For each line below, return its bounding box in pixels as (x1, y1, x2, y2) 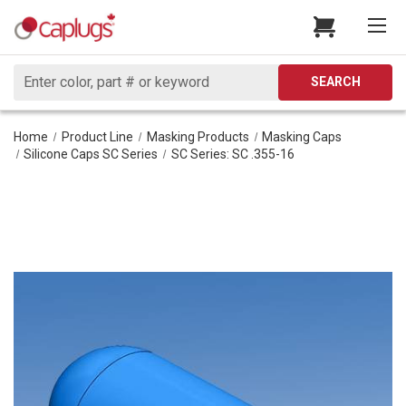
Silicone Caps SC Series (24, 146, 159, 161)
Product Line (61, 129, 133, 144)
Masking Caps (262, 129, 343, 144)
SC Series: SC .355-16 (171, 146, 295, 161)
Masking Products (146, 129, 249, 144)
